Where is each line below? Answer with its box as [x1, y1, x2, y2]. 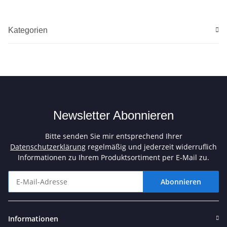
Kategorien [8, 25, 48, 34]
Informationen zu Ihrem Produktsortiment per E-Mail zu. [18, 152, 209, 162]
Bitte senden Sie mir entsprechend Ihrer [45, 131, 182, 141]
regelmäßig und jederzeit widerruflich [86, 141, 217, 152]
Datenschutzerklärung [10, 141, 86, 152]
